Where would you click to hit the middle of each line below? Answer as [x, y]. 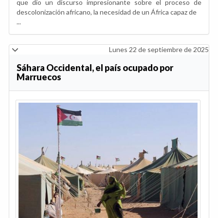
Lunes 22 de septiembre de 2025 [159, 50]
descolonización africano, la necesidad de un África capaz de [107, 12]
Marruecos [39, 77]
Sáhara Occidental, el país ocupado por [95, 68]
